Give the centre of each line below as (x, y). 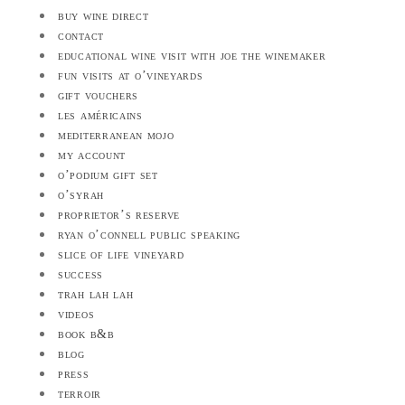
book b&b (86, 334)
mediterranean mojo (116, 135)
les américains (100, 115)
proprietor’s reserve (119, 214)
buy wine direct (104, 15)
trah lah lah (96, 294)
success (80, 274)
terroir (80, 393)
